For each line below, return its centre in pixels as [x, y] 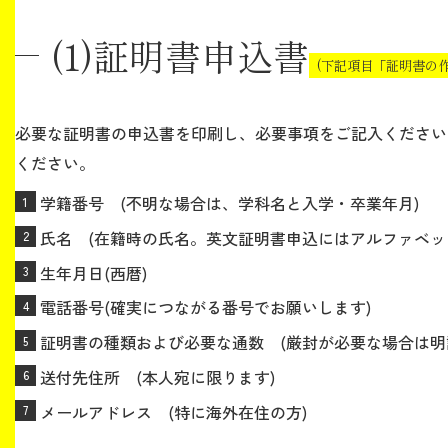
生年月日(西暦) [93, 272]
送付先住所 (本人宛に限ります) [157, 376]
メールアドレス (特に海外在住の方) [173, 411]
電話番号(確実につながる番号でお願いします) [205, 307]
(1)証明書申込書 [180, 55]
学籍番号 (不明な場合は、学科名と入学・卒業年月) [229, 203]
